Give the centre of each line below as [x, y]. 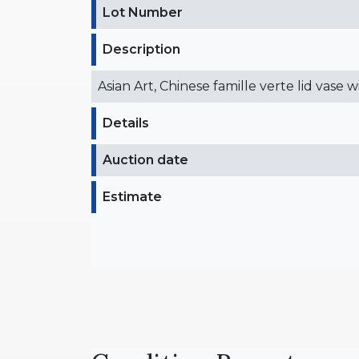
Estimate [132, 196]
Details [126, 123]
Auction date [145, 159]
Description [141, 49]
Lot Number [143, 12]
